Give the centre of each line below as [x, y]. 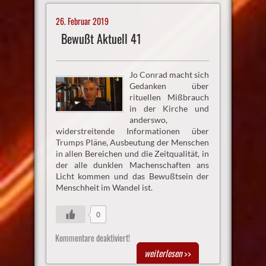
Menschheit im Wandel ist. [104, 187]
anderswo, [148, 119]
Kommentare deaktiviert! [92, 237]
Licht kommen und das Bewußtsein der [132, 176]
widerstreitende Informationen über [132, 131]
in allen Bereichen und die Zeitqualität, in [132, 153]
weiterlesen [164, 253]
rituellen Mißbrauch [169, 97]
